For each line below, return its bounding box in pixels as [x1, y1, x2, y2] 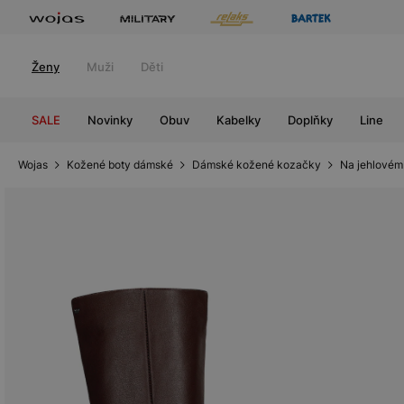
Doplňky [288, 113, 333, 127]
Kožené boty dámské [67, 158, 173, 171]
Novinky [87, 113, 133, 127]
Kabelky [216, 113, 261, 127]
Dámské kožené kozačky [192, 158, 321, 171]
